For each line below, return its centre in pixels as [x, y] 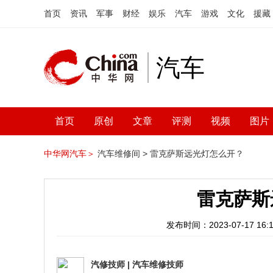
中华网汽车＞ [69, 154]
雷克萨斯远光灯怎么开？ [197, 154]
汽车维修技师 [158, 264]
